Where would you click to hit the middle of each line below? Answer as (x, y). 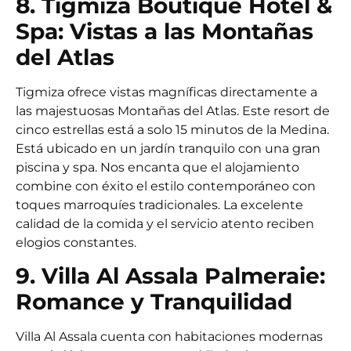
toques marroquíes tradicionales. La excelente (159, 204)
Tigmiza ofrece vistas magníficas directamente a (166, 92)
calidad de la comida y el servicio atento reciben (165, 223)
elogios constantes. (76, 242)
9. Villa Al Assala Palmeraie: (170, 276)
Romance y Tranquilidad (154, 302)
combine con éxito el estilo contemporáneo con (166, 186)
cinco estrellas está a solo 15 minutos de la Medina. (172, 129)
